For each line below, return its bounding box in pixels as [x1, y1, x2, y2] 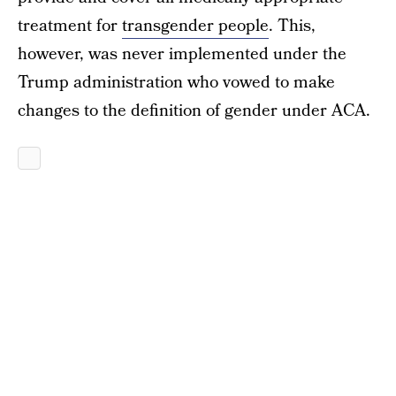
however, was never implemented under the [18, 42, 346, 66]
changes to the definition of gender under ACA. [18, 99, 370, 123]
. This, [269, 14, 316, 38]
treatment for [18, 14, 122, 38]
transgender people [122, 14, 269, 38]
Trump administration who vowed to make [18, 71, 335, 95]
